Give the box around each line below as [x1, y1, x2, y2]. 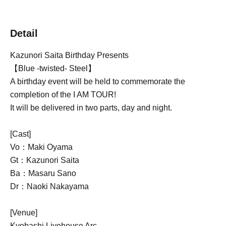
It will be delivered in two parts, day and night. [10, 103, 172, 112]
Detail [10, 28, 38, 39]
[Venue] [10, 208, 37, 217]
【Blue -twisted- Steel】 [10, 64, 96, 73]
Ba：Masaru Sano [10, 169, 76, 178]
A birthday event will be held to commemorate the [10, 77, 185, 86]
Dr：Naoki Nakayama [10, 182, 89, 191]
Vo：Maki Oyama [10, 143, 73, 152]
